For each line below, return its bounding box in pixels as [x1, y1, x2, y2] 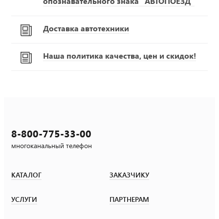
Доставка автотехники [43, 23, 129, 33]
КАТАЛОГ [11, 170, 42, 179]
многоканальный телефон [11, 141, 92, 150]
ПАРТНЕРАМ [109, 195, 149, 204]
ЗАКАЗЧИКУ [109, 170, 149, 179]
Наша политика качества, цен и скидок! [43, 50, 196, 61]
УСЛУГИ [11, 195, 37, 204]
